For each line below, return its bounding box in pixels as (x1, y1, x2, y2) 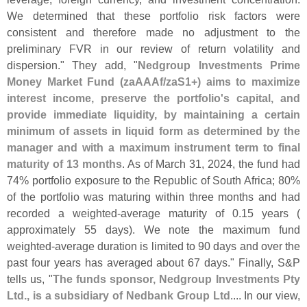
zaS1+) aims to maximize (166, 75, 300, 88)
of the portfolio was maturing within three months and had (7, 190, 300, 203)
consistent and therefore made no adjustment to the (7, 25, 300, 38)
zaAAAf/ (123, 75, 166, 88)
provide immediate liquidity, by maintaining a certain (7, 108, 300, 121)
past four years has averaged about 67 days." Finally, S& (7, 256, 293, 269)
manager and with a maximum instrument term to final (7, 140, 300, 153)
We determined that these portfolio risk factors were (7, 9, 300, 22)
